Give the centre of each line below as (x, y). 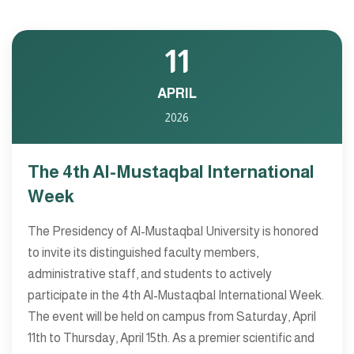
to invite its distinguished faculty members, (143, 252)
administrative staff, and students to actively (150, 274)
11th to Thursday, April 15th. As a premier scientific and (171, 338)
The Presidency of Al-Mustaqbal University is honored (173, 231)
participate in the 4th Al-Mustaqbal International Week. (176, 295)
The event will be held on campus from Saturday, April (172, 316)
